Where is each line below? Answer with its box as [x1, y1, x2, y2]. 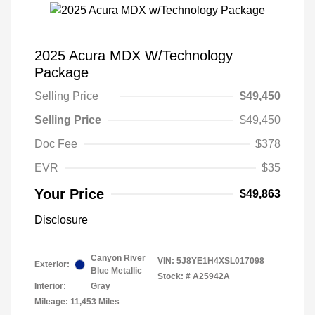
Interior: [34, 281, 66, 292]
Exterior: [34, 259, 70, 270]
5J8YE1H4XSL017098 [176, 256, 264, 266]
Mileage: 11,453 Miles [34, 297, 120, 307]
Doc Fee [34, 138, 77, 150]
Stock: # [157, 271, 191, 282]
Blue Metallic [91, 266, 142, 276]
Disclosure [34, 214, 88, 226]
